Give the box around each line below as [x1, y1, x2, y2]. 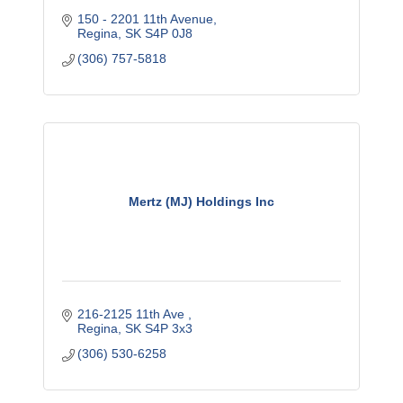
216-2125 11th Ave [77, 307, 189, 321]
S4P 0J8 [145, 26, 193, 40]
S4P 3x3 [145, 321, 193, 336]
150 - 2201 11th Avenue [77, 12, 214, 26]
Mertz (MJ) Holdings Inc [129, 194, 274, 209]
